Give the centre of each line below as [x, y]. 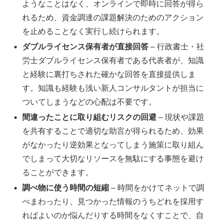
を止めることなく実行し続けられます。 [93, 31]
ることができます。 [58, 173]
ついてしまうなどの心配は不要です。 [90, 102]
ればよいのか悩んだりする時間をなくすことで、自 [113, 216]
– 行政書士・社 [177, 46]
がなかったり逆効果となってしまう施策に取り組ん [113, 145]
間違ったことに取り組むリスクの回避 [90, 117]
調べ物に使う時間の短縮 [66, 188]
